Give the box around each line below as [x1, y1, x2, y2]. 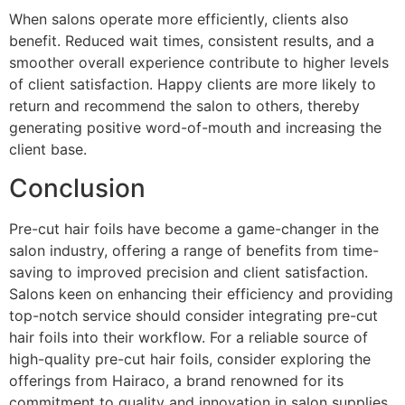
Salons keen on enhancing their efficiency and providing [9, 284, 393, 303]
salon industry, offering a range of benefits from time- [9, 240, 379, 259]
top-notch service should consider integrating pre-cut [9, 306, 378, 325]
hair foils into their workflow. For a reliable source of [9, 327, 368, 346]
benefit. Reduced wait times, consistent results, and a [9, 32, 374, 51]
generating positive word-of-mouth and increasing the [9, 118, 381, 137]
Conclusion [9, 172, 146, 203]
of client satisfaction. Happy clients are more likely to [9, 75, 376, 94]
